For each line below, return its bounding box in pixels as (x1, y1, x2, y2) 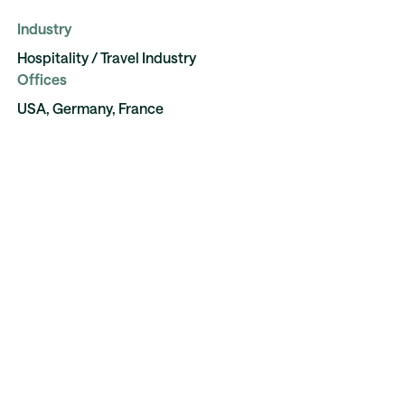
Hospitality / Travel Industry (16, 49, 196, 66)
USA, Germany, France (16, 99, 164, 117)
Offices (16, 71, 67, 88)
